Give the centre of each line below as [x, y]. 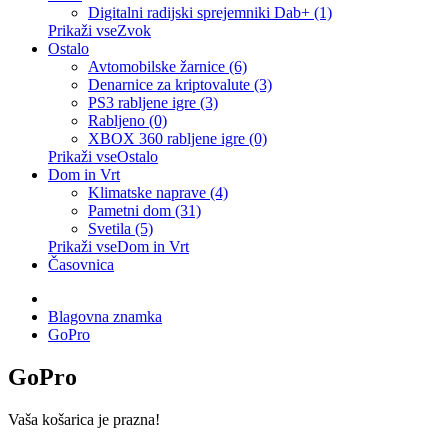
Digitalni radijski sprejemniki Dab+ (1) [210, 12]
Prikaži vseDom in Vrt [118, 246]
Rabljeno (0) [127, 120]
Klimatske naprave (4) [158, 192]
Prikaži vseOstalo [103, 156]
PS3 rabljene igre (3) [153, 102]
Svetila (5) [120, 228]
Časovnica [81, 264]
